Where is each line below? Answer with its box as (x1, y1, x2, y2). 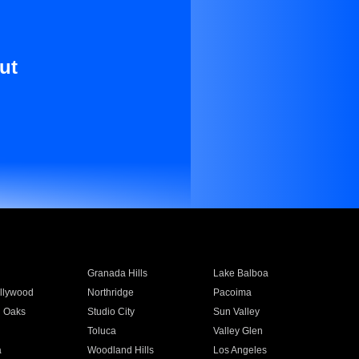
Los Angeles (213, 345, 268, 356)
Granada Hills (87, 268, 147, 279)
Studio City (87, 306, 135, 317)
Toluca (87, 325, 116, 337)
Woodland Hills (87, 345, 154, 356)
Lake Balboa (213, 268, 269, 279)
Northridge (87, 287, 134, 298)
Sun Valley (213, 306, 260, 317)
